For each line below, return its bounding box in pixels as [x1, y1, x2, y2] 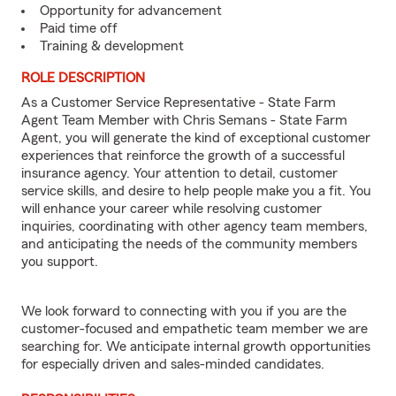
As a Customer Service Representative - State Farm [21, 95, 336, 110]
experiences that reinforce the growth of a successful [21, 148, 345, 163]
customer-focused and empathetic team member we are [21, 322, 368, 336]
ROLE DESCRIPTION [21, 71, 145, 85]
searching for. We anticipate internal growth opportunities [21, 339, 370, 354]
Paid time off [40, 21, 118, 35]
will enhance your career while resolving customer [21, 202, 322, 216]
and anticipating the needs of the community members [21, 237, 357, 251]
